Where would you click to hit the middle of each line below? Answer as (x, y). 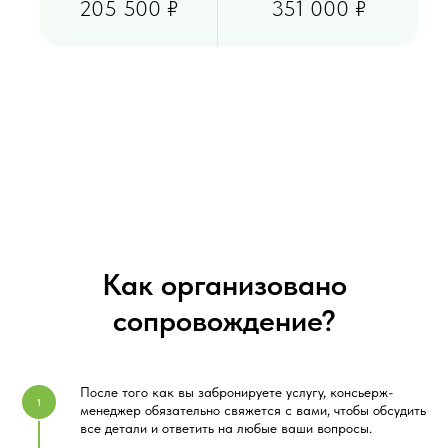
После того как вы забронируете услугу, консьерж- (236, 392)
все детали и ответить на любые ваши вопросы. (226, 428)
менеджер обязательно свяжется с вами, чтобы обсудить (253, 410)
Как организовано (224, 284)
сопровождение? (224, 320)
